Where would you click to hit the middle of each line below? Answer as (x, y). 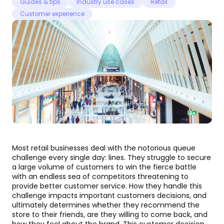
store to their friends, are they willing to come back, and (110, 215)
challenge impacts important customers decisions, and (109, 196)
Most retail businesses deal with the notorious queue (104, 148)
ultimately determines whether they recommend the (106, 205)
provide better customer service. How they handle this (107, 186)
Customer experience (52, 14)
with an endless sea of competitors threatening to (100, 177)
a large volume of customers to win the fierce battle (104, 167)
